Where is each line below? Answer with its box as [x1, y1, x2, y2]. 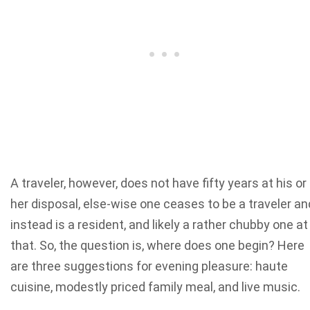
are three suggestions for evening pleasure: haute [10, 259, 288, 274]
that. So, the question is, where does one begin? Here [10, 238, 304, 253]
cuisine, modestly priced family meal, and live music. [10, 280, 300, 295]
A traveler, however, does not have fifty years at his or [10, 176, 307, 191]
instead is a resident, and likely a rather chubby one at [10, 217, 308, 232]
